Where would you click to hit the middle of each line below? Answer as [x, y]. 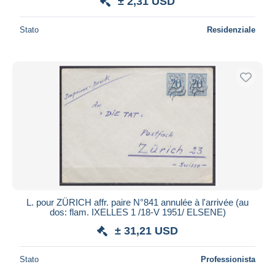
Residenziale [231, 29]
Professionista [228, 259]
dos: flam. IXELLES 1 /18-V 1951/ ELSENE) [137, 212]
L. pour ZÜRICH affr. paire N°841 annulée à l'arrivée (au [137, 202]
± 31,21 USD [146, 230]
